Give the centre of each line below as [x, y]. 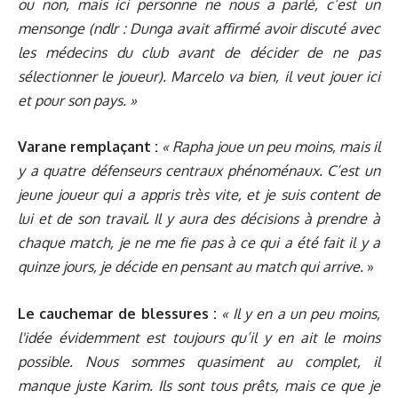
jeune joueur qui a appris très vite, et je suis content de [199, 195]
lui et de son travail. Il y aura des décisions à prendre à [199, 219]
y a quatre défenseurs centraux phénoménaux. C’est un [199, 171]
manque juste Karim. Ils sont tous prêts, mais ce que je [199, 385]
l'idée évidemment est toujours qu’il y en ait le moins [199, 337]
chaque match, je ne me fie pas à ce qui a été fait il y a [199, 243]
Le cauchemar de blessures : [117, 313]
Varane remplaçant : [88, 147]
